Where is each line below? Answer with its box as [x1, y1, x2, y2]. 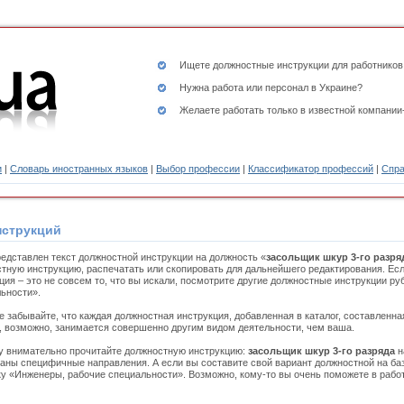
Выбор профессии [156, 163, 240, 174]
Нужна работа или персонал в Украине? [179, 82, 363, 93]
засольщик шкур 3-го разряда [248, 345, 395, 356]
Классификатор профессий [248, 163, 373, 174]
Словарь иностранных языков [10, 163, 148, 174]
